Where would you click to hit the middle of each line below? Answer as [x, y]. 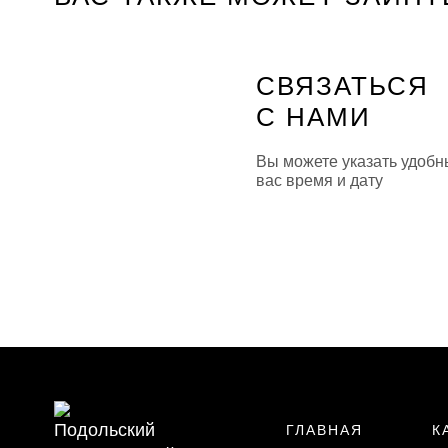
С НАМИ [314, 117]
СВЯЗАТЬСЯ [343, 86]
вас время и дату [319, 181]
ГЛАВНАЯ [324, 430]
